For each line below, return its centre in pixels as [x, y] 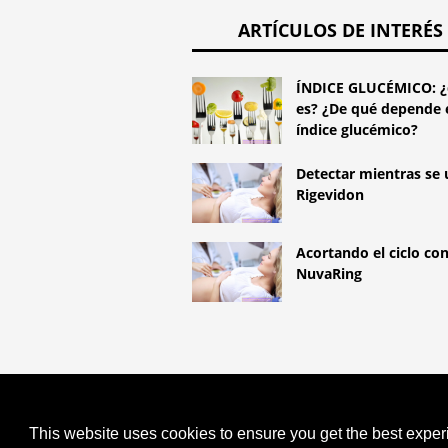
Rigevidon [330, 195]
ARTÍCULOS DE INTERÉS [341, 29]
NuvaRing [329, 273]
